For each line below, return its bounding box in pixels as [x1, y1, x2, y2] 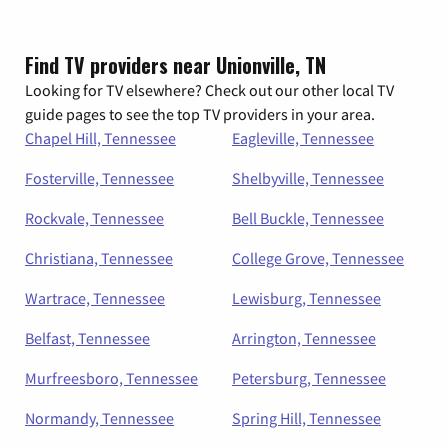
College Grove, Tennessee [232, 248, 404, 269]
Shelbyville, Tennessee [232, 168, 384, 189]
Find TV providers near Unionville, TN [25, 50, 326, 81]
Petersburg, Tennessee [232, 368, 386, 389]
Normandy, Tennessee [25, 408, 174, 429]
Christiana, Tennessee [25, 248, 173, 269]
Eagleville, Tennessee [232, 128, 374, 149]
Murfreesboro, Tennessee [25, 368, 198, 389]
